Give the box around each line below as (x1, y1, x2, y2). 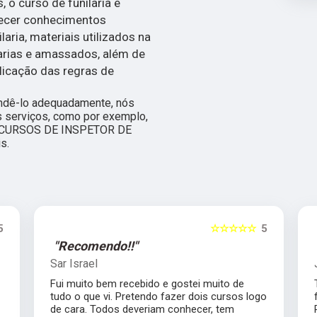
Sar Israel (50, 257, 98, 271)
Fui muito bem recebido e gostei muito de (50, 277, 244, 291)
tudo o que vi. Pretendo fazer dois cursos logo (50, 290, 267, 304)
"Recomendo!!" (53, 238, 138, 254)
